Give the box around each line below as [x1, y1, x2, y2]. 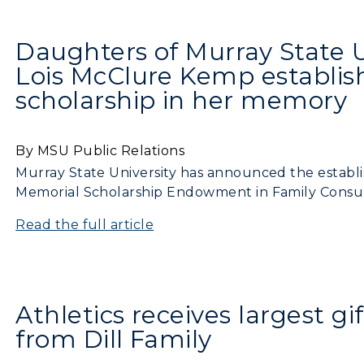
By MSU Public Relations [15, 143, 185, 159]
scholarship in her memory [15, 85, 348, 115]
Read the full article [15, 217, 154, 233]
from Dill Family [15, 323, 212, 353]
